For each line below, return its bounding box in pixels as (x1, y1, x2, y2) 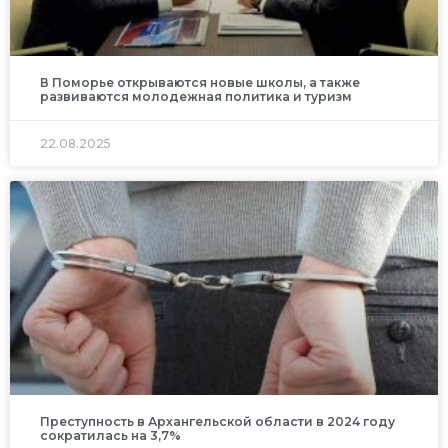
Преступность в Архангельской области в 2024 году (40, 413, 395, 429)
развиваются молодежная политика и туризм (40, 88, 352, 104)
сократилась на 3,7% (40, 427, 181, 443)
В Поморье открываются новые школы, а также (40, 74, 360, 90)
